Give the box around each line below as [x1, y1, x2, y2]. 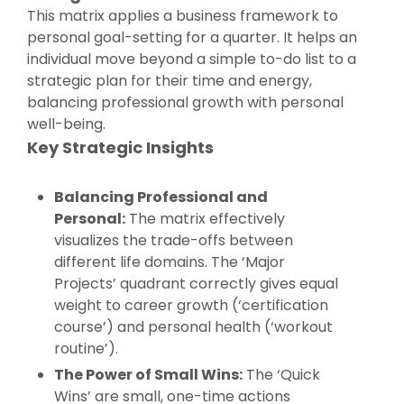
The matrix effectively [125, 207, 285, 229]
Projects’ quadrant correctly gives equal [54, 272, 338, 294]
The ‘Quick [243, 363, 320, 385]
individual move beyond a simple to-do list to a [27, 48, 356, 69]
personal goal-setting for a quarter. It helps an [27, 26, 357, 48]
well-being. [27, 113, 106, 134]
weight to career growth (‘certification [54, 294, 328, 316]
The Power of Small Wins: [54, 363, 243, 385]
